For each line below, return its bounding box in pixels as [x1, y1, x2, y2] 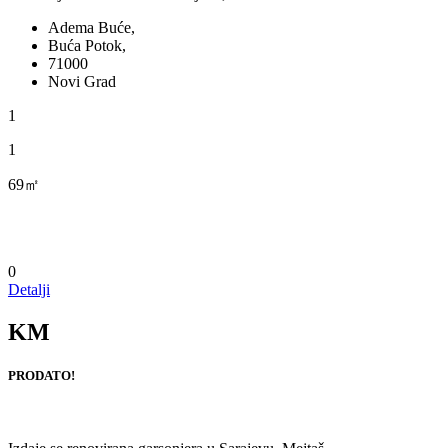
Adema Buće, [48, 19, 135, 37]
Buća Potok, [48, 37, 126, 55]
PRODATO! [8, 368, 75, 384]
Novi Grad [48, 73, 116, 91]
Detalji [8, 281, 50, 299]
